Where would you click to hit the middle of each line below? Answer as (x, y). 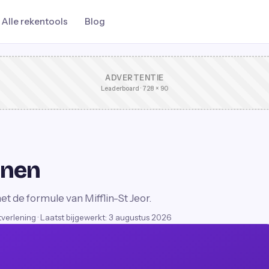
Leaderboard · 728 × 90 (134, 89)
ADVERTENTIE (134, 78)
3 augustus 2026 (140, 217)
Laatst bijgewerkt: (74, 217)
